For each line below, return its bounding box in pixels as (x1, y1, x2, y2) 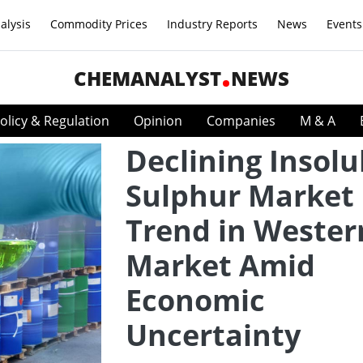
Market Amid (126, 246, 315, 285)
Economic (126, 280, 265, 320)
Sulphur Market (126, 176, 354, 216)
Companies (207, 112, 275, 130)
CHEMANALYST (74, 65, 221, 92)
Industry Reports (167, 16, 258, 32)
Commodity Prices (50, 16, 147, 32)
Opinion (134, 112, 182, 130)
